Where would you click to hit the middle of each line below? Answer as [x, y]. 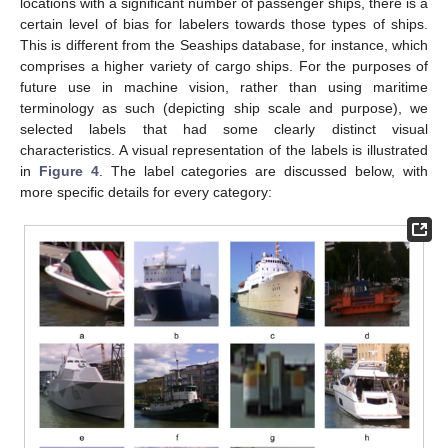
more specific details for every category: [146, 191]
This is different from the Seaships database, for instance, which [224, 44]
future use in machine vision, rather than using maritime [224, 86]
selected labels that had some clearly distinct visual [224, 128]
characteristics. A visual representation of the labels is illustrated [224, 149]
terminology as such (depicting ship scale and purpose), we [224, 107]
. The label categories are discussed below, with [263, 170]
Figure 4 [68, 170]
